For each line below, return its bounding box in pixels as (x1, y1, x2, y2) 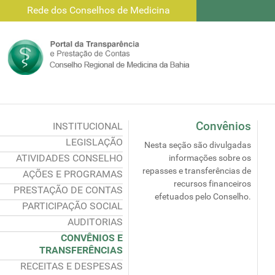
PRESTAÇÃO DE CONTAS (14, 184, 123, 196)
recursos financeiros (174, 179, 251, 189)
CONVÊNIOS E (61, 232, 123, 244)
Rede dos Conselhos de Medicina (26, 4, 170, 16)
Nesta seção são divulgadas (144, 140, 251, 150)
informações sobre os (169, 153, 251, 163)
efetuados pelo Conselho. (155, 192, 251, 202)
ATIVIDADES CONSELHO (16, 152, 123, 164)
